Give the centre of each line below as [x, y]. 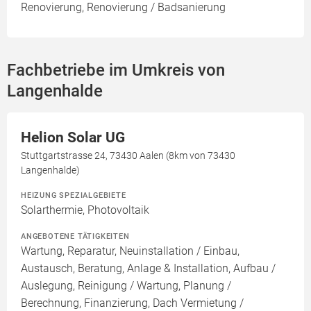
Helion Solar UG [73, 137]
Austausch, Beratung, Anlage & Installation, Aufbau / [148, 268]
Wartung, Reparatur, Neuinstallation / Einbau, [130, 251]
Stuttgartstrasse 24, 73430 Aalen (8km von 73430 [128, 155]
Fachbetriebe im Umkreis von [116, 70]
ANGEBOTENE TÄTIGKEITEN [75, 236]
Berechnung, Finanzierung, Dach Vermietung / [132, 303]
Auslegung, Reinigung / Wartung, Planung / [126, 286]
